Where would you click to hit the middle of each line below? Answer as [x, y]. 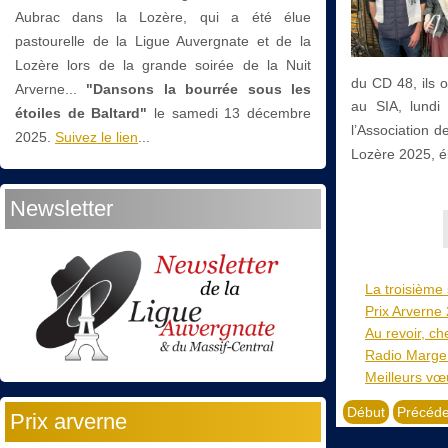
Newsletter [61, 208]
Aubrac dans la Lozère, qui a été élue [163, 16]
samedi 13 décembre [241, 112]
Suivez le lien [96, 136]
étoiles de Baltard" [81, 112]
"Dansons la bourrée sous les [199, 88]
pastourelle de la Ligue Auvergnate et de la [163, 40]
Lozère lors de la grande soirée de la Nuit [163, 64]
